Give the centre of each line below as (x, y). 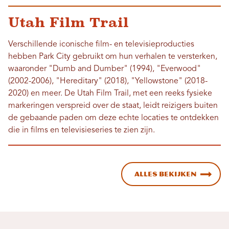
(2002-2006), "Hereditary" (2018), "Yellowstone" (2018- (108, 82)
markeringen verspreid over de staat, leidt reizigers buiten (113, 106)
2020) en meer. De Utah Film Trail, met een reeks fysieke (110, 94)
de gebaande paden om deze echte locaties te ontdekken (113, 118)
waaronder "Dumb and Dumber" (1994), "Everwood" (105, 69)
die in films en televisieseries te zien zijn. (82, 131)
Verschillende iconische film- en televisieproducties (101, 45)
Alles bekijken (166, 174)
